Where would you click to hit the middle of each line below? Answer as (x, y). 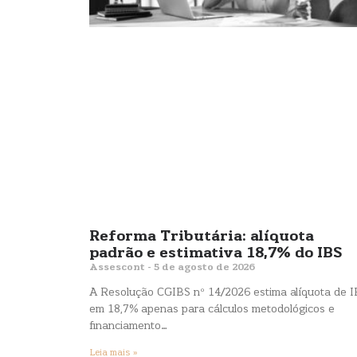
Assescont (118, 268)
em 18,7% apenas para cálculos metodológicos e (212, 310)
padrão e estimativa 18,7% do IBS (216, 254)
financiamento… (128, 327)
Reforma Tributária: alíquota (202, 237)
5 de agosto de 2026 (203, 268)
